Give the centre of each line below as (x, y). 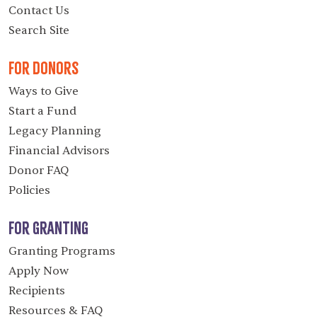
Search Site (39, 30)
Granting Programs (62, 251)
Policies (29, 190)
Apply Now (39, 271)
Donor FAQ (39, 170)
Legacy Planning (55, 131)
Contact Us (39, 10)
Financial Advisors (59, 150)
